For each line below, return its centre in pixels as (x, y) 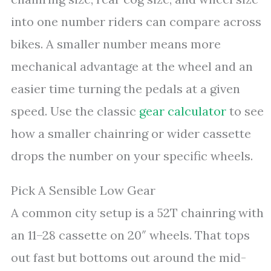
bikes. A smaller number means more (116, 44)
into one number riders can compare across (136, 21)
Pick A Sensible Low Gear (83, 190)
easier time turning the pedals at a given (126, 89)
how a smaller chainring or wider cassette (131, 133)
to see (245, 111)
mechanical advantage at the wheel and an (132, 66)
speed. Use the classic (75, 111)
